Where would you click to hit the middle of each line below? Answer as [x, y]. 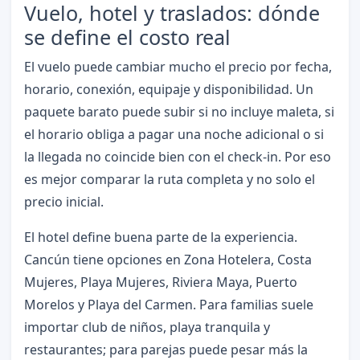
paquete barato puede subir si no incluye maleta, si [179, 112]
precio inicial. [63, 202]
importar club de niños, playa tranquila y [147, 327]
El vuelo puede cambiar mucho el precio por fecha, [178, 67]
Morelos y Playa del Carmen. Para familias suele [168, 305]
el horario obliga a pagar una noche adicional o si [174, 135]
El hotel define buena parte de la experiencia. [160, 237]
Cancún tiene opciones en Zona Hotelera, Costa [168, 260]
